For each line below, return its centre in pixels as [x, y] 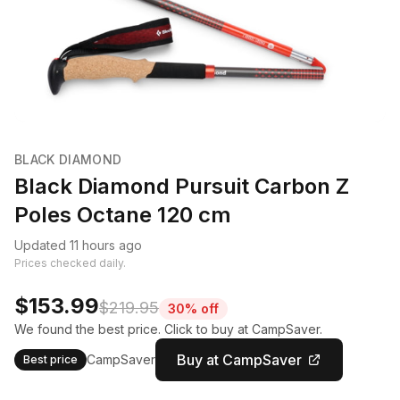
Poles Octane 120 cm [123, 215]
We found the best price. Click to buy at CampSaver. [168, 329]
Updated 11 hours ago [78, 245]
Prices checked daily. [70, 263]
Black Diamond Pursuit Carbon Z [182, 186]
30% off [193, 308]
